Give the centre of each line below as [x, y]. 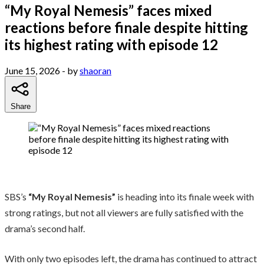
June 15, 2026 [32, 70]
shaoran [95, 70]
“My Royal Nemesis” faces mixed [108, 10]
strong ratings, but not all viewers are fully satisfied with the [124, 212]
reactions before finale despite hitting [126, 27]
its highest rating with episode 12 [111, 44]
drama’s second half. [45, 228]
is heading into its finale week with [185, 196]
